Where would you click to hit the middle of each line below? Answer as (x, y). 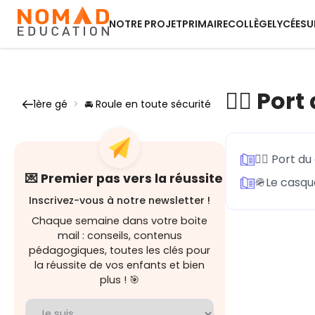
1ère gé (50, 104)
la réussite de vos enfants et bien (120, 265)
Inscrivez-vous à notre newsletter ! (120, 200)
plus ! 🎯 (120, 280)
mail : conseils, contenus (120, 236)
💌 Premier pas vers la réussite (124, 179)
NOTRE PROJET (146, 24)
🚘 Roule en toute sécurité (148, 104)
